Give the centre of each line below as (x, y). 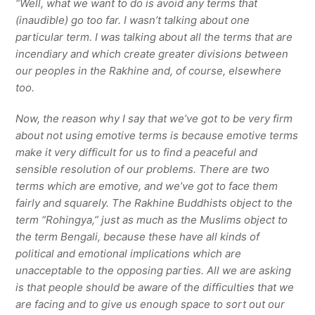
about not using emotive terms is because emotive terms (157, 135)
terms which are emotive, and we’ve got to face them (147, 186)
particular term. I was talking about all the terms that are (154, 37)
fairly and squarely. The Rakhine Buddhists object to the (154, 202)
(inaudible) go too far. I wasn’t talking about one (133, 20)
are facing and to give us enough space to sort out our (150, 304)
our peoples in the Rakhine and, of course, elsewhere (149, 70)
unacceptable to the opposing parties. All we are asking (154, 270)
